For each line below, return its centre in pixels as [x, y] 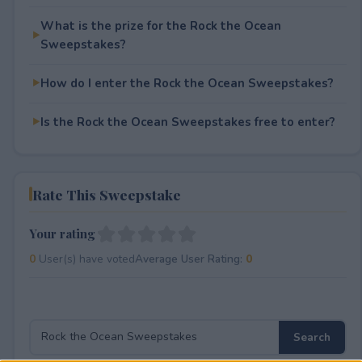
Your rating [62, 234]
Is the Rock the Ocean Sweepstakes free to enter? [187, 122]
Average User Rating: [190, 259]
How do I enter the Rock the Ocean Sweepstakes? [187, 83]
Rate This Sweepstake [106, 194]
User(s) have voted [85, 259]
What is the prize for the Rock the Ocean [160, 25]
